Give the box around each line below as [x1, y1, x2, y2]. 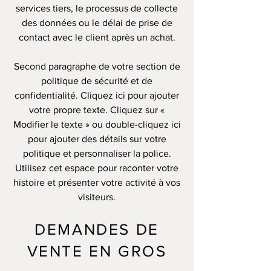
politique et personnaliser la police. [22, 148, 171, 158]
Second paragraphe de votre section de [13, 61, 180, 71]
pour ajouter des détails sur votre [27, 134, 166, 144]
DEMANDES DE [34, 221, 159, 238]
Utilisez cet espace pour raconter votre [15, 163, 178, 173]
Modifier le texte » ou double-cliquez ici [13, 119, 181, 129]
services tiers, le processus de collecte [16, 3, 178, 13]
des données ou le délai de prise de [21, 18, 172, 28]
